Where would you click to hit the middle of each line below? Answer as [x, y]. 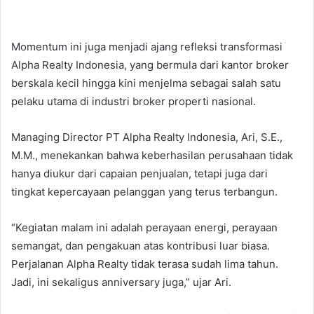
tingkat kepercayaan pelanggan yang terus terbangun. [144, 191]
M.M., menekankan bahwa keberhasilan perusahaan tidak [152, 155]
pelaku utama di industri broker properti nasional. [134, 101]
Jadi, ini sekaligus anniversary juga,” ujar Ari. [121, 282]
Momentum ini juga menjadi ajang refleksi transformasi [147, 46]
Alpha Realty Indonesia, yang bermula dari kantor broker [150, 64]
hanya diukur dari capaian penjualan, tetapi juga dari [139, 173]
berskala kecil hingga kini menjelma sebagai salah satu [146, 83]
